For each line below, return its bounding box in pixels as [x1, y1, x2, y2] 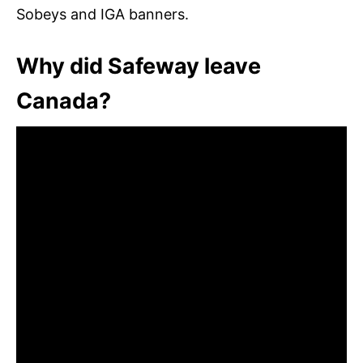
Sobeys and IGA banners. [16, 5, 189, 23]
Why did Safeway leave [16, 52, 261, 79]
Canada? [16, 87, 111, 114]
